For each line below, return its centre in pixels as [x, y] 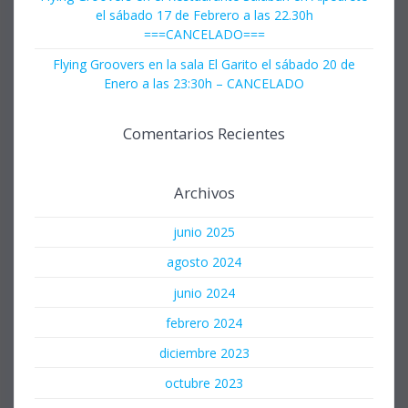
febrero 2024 [204, 322]
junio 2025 [204, 232]
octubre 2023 [204, 383]
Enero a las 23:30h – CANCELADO [204, 83]
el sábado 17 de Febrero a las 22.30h [204, 15]
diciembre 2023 [204, 352]
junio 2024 [204, 292]
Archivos [204, 192]
